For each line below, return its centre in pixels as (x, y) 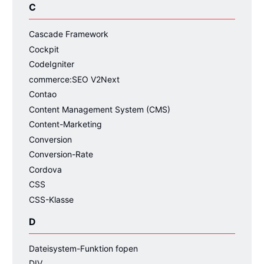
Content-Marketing (65, 124)
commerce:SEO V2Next (74, 79)
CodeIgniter (52, 64)
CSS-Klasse (51, 199)
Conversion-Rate (61, 154)
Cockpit (44, 49)
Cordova (45, 169)
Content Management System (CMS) (100, 109)
